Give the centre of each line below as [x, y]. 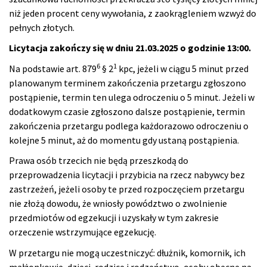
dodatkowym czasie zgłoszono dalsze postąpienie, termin [127, 111]
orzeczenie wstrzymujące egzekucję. [83, 232]
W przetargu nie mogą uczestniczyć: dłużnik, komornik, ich [127, 252]
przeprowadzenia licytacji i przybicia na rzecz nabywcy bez [127, 175]
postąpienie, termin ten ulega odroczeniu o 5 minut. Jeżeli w [132, 97]
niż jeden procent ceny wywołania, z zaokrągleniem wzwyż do [133, 13]
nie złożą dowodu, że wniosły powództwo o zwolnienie [118, 204]
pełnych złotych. [42, 27]
